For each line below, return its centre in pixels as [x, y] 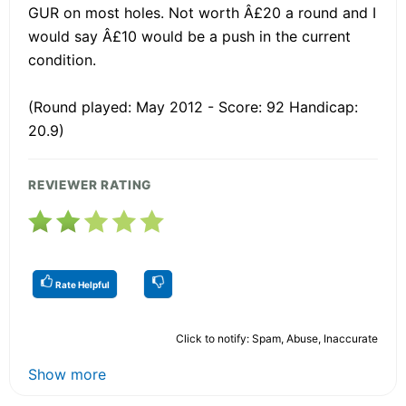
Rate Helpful [82, 284]
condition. [62, 59]
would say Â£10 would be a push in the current [189, 36]
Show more [67, 374]
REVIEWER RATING [90, 184]
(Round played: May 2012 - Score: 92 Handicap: [193, 106]
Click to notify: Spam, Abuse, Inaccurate [277, 338]
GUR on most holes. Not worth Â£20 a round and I [202, 12]
